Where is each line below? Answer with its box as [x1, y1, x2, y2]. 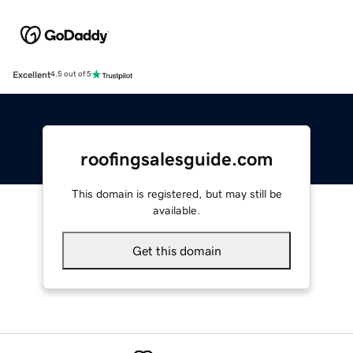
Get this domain [132, 243, 221, 257]
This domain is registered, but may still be [71, 188, 282, 199]
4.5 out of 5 [50, 70, 91, 79]
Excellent [13, 69, 50, 80]
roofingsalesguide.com [80, 149, 273, 169]
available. [153, 204, 200, 216]
